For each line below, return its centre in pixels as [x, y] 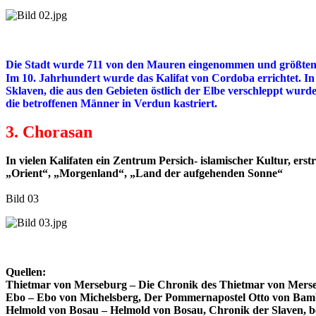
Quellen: [26, 272]
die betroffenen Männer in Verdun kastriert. [111, 104]
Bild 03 [22, 199]
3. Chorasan [49, 132]
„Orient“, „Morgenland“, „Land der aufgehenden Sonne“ [144, 174]
